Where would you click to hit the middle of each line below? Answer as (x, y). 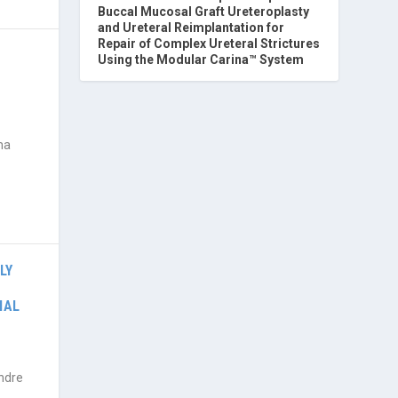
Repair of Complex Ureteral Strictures (209, 44)
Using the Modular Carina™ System (201, 60)
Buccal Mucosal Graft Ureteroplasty (204, 12)
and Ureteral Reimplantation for (191, 28)
